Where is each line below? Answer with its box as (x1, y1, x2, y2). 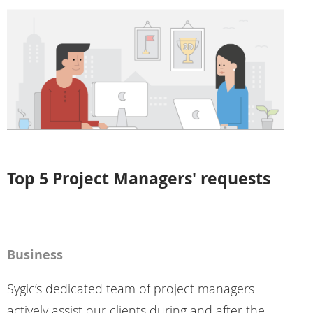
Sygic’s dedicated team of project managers (6, 280, 254, 298)
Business (6, 246, 63, 264)
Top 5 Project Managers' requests (6, 167, 270, 190)
